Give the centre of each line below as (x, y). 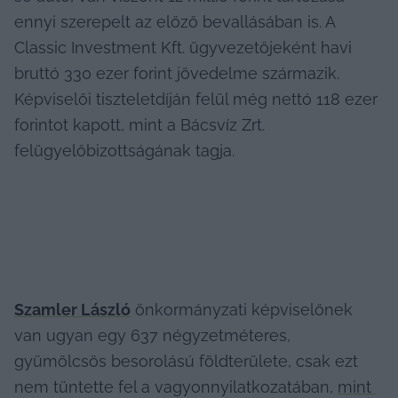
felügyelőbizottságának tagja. (124, 150)
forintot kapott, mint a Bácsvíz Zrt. (139, 124)
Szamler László (72, 309)
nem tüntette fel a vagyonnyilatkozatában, (176, 386)
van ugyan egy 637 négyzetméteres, (152, 335)
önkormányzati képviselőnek (242, 309)
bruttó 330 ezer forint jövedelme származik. (177, 73)
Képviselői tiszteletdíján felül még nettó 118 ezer (196, 99)
